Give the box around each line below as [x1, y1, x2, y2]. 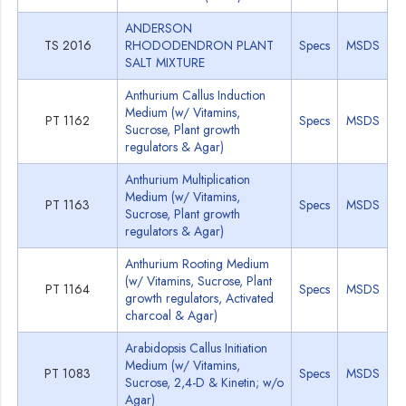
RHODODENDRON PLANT [125, 36, 275, 54]
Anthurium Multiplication [125, 170, 251, 188]
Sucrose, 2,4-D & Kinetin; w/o [125, 373, 285, 391]
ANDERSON [125, 19, 193, 37]
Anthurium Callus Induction [125, 86, 266, 104]
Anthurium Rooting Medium [125, 255, 270, 273]
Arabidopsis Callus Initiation [125, 339, 268, 357]
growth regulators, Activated [125, 289, 275, 307]
